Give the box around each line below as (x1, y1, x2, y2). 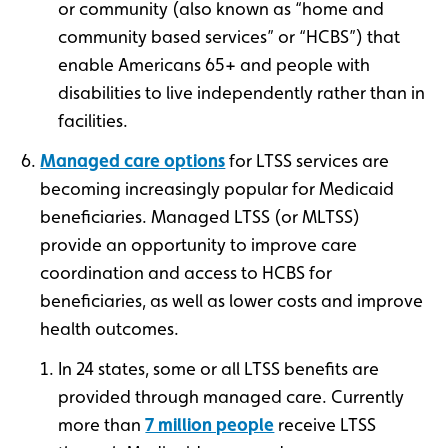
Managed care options (40, 149, 226, 171)
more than (58, 413, 146, 435)
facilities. (58, 109, 129, 131)
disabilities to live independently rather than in (58, 81, 426, 103)
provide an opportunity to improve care (40, 233, 358, 255)
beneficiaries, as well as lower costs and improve (40, 289, 424, 311)
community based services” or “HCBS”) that (58, 25, 401, 47)
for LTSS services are (225, 149, 390, 171)
